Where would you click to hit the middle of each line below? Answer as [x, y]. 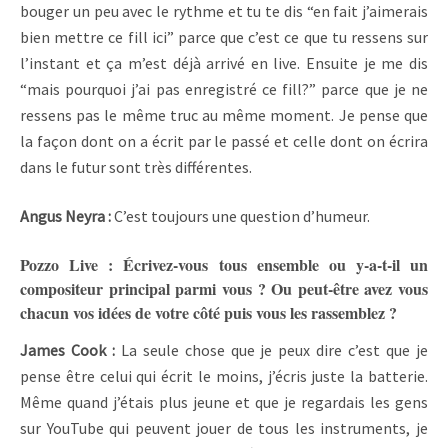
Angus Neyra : [65, 215]
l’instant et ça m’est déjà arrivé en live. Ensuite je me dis [224, 63]
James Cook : [70, 349]
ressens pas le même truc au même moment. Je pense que [224, 115]
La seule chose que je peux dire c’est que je [274, 349]
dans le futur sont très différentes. [137, 167]
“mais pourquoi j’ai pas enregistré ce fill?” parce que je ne [224, 89]
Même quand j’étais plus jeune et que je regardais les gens [224, 401]
